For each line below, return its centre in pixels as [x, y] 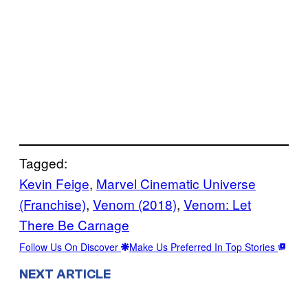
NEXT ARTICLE [65, 274]
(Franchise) [53, 203]
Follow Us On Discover [70, 246]
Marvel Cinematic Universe [176, 183]
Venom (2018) [135, 203]
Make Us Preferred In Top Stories [203, 246]
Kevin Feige [54, 183]
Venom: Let [217, 203]
